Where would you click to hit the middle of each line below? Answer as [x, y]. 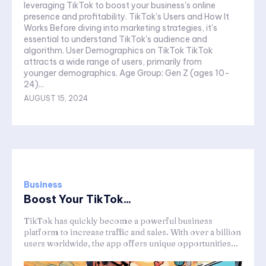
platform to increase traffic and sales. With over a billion [132, 232]
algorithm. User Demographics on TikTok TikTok [45, 51]
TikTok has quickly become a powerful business [118, 221]
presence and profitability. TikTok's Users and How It [76, 17]
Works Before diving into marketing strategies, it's [121, 28]
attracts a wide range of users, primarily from [113, 62]
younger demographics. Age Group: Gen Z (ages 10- [94, 73]
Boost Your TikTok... [77, 199]
